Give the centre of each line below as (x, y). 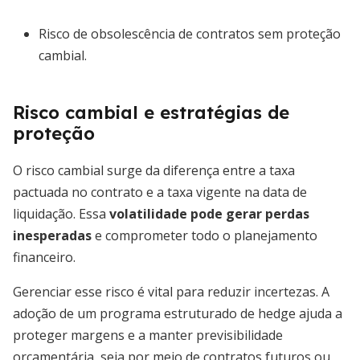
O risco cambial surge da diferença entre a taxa (154, 170)
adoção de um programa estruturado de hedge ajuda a (178, 313)
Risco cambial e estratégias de (151, 112)
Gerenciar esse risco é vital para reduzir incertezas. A (171, 292)
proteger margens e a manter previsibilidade (148, 335)
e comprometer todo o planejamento (205, 235)
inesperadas (52, 235)
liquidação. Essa (61, 214)
